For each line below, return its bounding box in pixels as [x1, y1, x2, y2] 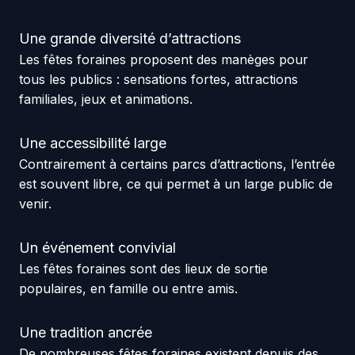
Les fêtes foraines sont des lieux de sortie [18, 260, 268, 277]
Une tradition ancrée [18, 323, 152, 341]
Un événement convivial [18, 239, 176, 256]
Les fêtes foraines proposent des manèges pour [18, 51, 308, 67]
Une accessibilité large [18, 134, 166, 151]
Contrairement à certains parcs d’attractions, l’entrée [18, 155, 335, 172]
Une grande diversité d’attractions [18, 29, 241, 47]
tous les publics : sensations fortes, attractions [18, 71, 298, 87]
